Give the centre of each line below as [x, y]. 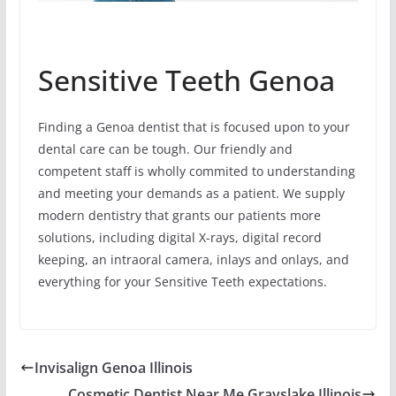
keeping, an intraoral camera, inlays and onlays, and [193, 260]
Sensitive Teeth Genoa [186, 80]
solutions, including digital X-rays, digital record [179, 238]
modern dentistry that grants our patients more [179, 216]
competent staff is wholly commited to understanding [196, 171]
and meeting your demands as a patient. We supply [191, 194]
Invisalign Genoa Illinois [113, 368]
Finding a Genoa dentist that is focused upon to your [194, 127]
